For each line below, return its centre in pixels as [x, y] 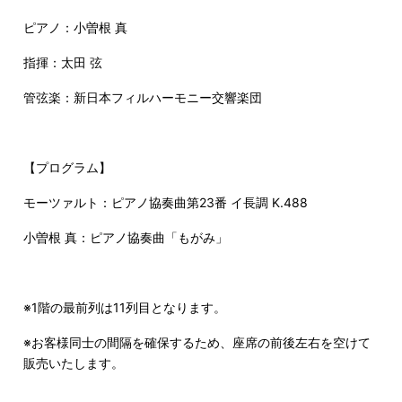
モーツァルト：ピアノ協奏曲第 [111, 203]
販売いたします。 [74, 363]
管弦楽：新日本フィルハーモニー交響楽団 [143, 98]
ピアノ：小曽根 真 [75, 28]
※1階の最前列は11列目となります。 [125, 308]
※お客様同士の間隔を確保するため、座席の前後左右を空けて [197, 343]
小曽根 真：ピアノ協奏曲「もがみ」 [126, 238]
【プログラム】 [67, 168]
